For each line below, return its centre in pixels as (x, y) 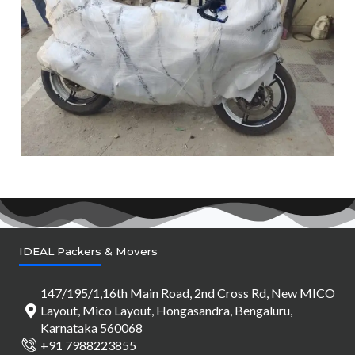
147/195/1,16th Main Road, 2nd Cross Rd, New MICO (188, 292)
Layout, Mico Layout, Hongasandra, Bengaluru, (167, 310)
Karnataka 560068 (92, 327)
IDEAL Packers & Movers (88, 252)
